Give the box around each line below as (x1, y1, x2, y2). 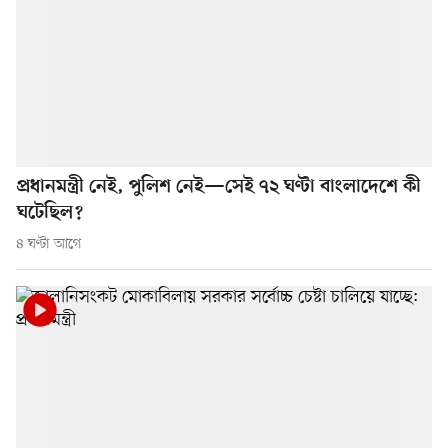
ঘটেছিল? (17, 202, 83, 226)
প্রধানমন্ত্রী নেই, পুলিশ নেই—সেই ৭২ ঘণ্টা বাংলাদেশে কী (17, 176, 421, 200)
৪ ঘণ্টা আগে (16, 235, 82, 254)
